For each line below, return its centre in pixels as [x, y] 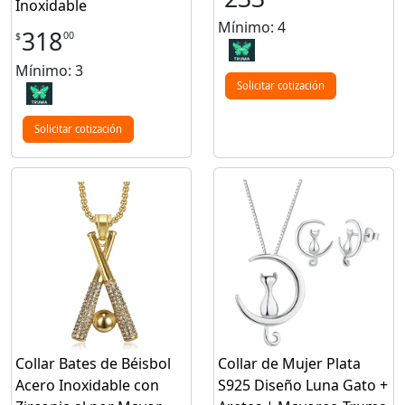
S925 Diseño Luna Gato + [303, 385]
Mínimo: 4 [252, 27]
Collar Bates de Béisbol [93, 363]
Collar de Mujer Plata [289, 363]
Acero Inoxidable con [87, 385]
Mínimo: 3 [49, 70]
